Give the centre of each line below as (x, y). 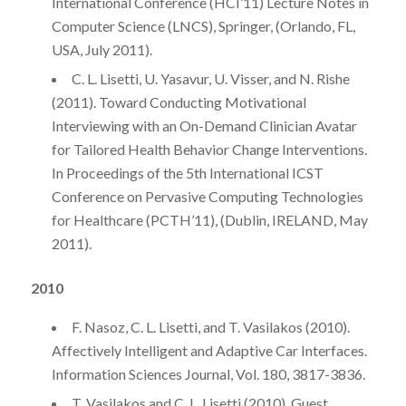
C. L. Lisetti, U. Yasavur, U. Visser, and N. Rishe (210, 79)
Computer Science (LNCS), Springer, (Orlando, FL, (203, 26)
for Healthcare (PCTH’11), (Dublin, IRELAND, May (209, 220)
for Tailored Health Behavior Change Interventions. (209, 150)
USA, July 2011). (101, 50)
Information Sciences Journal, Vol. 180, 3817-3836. (208, 373)
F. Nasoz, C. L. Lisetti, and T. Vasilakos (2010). (210, 326)
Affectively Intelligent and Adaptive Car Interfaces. (209, 350)
